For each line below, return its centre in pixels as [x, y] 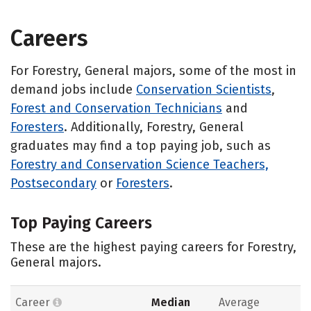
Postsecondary [53, 183]
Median [171, 303]
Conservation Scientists [204, 89]
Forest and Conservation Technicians [116, 108]
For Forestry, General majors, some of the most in [153, 70]
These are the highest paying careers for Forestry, [153, 247]
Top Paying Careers [81, 222]
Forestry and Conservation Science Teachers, [140, 164]
